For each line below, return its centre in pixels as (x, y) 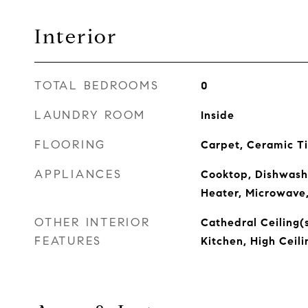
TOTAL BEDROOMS (97, 86)
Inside (217, 115)
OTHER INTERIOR (92, 222)
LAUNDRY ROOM (90, 115)
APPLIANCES (78, 174)
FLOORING (70, 145)
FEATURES (68, 241)
